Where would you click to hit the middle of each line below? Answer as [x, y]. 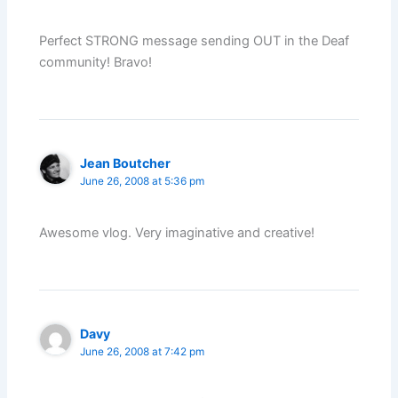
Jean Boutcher [126, 163]
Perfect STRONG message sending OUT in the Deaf [195, 40]
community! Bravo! [96, 62]
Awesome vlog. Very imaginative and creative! [177, 232]
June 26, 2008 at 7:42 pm [143, 351]
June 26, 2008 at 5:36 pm [143, 181]
